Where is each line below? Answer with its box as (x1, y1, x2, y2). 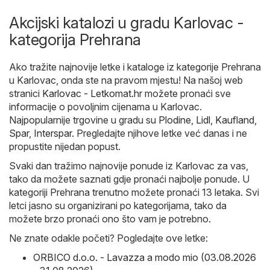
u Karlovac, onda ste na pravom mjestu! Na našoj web (9, 74, 243, 87)
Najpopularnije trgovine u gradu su (9, 114, 159, 127)
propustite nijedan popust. (9, 140, 121, 153)
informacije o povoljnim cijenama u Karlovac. (9, 101, 202, 113)
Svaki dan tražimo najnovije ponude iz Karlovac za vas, (9, 160, 248, 172)
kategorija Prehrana (9, 30, 141, 49)
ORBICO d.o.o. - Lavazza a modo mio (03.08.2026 (33, 251, 256, 264)
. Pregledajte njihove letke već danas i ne (72, 127, 247, 140)
